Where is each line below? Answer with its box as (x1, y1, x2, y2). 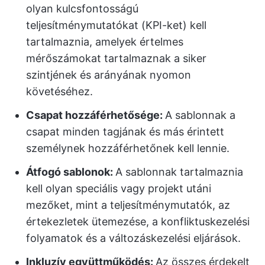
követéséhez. (26, 85, 93, 98)
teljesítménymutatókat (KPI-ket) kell (26, 19, 206, 31)
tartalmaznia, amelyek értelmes (26, 35, 183, 48)
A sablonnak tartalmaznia (115, 166, 243, 178)
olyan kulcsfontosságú (26, 2, 138, 15)
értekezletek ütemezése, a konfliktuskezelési (26, 215, 250, 228)
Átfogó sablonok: (26, 166, 115, 178)
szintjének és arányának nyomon (26, 69, 191, 81)
